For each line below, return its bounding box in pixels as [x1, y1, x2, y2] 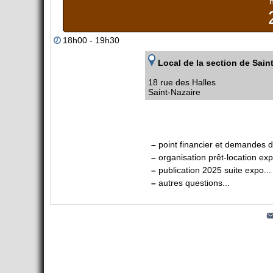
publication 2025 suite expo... [156, 165, 271, 175]
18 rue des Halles [148, 77, 216, 87]
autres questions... [156, 177, 230, 188]
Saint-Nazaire [148, 87, 200, 97]
